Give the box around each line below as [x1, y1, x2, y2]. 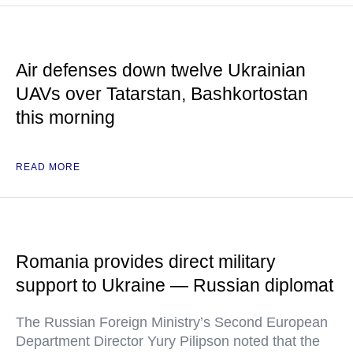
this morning [16, 107, 115, 128]
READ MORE [16, 162, 80, 173]
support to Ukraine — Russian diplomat [16, 275, 333, 296]
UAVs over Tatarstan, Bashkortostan [16, 84, 308, 105]
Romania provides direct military [16, 251, 276, 273]
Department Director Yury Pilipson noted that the [16, 333, 320, 350]
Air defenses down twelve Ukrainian [16, 60, 306, 81]
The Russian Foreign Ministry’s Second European [16, 314, 328, 331]
